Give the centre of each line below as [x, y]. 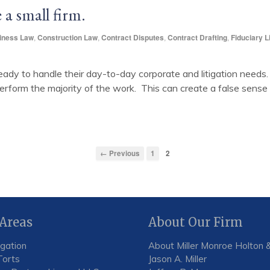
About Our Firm [195, 222]
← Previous [120, 153]
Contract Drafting [197, 37]
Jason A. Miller [177, 259]
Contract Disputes [133, 37]
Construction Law [67, 37]
